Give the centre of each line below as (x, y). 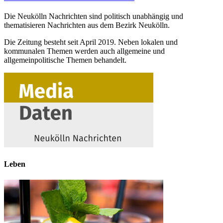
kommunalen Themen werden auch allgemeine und (84, 51)
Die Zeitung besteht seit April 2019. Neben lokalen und (91, 42)
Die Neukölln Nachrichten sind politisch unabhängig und (94, 16)
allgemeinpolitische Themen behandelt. (65, 60)
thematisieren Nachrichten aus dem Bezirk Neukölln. (87, 25)
